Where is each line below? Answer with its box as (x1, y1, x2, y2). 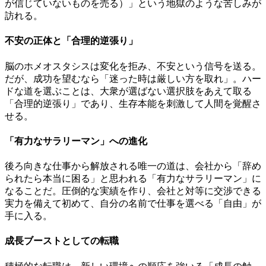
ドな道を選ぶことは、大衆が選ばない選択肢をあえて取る (5, 85, 252, 96)
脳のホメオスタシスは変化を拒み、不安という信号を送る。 (5, 61, 261, 71)
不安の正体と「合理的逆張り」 (5, 36, 138, 46)
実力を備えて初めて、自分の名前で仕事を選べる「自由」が (5, 198, 261, 209)
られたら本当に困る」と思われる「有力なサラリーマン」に (5, 173, 261, 184)
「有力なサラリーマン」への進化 (5, 135, 147, 146)
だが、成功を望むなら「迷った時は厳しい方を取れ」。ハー (5, 73, 261, 84)
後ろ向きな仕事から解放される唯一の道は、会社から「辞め (5, 161, 261, 172)
